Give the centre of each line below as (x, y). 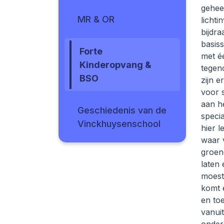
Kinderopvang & (115, 65)
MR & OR (96, 19)
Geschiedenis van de (122, 110)
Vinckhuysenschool (119, 124)
